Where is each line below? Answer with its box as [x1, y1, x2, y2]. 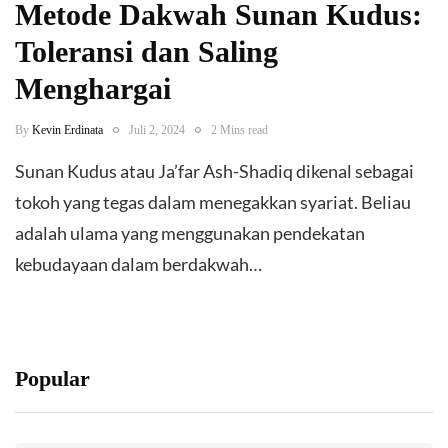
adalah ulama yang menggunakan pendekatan [15, 221, 365, 244]
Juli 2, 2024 [129, 122, 185, 137]
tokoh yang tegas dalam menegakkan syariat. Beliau [15, 190, 411, 213]
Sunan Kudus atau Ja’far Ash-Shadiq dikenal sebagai [15, 159, 414, 182]
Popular [15, 365, 90, 391]
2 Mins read [211, 122, 268, 137]
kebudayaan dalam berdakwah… [15, 252, 262, 275]
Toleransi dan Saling [15, 34, 278, 68]
